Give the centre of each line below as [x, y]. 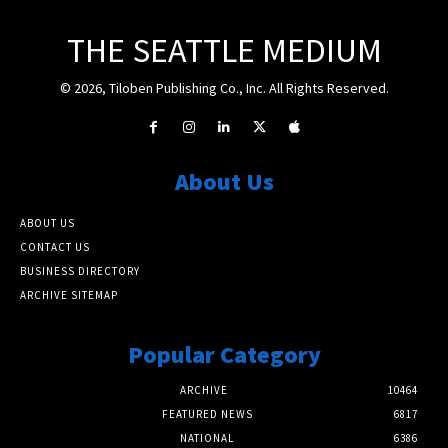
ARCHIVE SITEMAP [69, 294]
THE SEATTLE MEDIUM [224, 49]
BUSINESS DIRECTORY [80, 270]
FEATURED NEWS [207, 413]
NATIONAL [207, 437]
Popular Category [224, 354]
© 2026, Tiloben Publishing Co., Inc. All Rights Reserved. [224, 87]
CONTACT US [55, 246]
